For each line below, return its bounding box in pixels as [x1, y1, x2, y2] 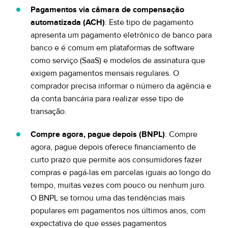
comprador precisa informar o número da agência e [31, 81, 211, 91]
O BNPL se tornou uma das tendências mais [31, 193, 185, 203]
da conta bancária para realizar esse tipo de [31, 94, 184, 104]
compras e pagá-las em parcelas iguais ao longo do [31, 167, 211, 178]
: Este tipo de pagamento [105, 17, 193, 27]
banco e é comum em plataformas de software [31, 43, 194, 53]
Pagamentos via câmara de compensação [31, 5, 184, 15]
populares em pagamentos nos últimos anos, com [31, 206, 206, 216]
